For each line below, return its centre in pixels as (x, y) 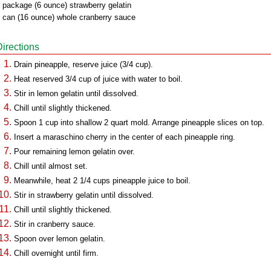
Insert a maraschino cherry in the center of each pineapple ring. (125, 137)
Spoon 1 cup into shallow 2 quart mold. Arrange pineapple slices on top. (139, 122)
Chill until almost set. (51, 166)
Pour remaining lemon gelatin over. (74, 152)
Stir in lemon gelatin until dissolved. (76, 93)
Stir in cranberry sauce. (55, 224)
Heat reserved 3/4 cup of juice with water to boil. (98, 79)
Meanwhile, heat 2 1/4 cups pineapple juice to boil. (102, 181)
